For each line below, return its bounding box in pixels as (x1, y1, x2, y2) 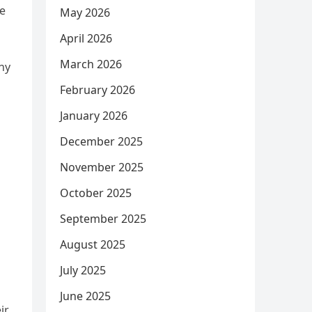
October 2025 (60, 185, 132, 201)
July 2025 (60, 263, 106, 278)
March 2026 (60, 56, 122, 72)
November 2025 (60, 159, 143, 175)
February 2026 (60, 82, 135, 97)
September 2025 (60, 211, 146, 226)
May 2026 (60, 5, 110, 20)
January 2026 (60, 108, 127, 123)
